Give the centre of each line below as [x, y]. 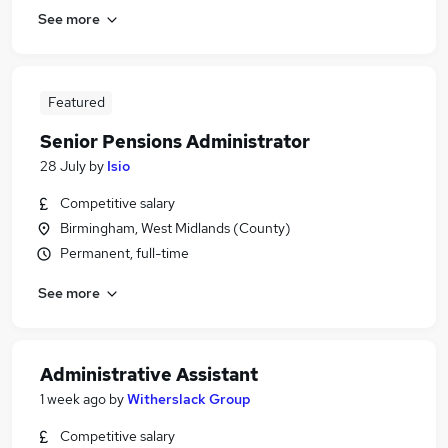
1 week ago [73, 399]
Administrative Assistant [149, 374]
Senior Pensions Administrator [175, 141]
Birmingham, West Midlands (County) [175, 228]
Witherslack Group [189, 399]
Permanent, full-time [124, 253]
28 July [63, 166]
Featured [76, 102]
